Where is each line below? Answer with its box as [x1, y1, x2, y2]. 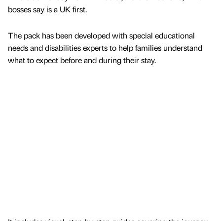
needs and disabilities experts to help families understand [8, 42, 202, 53]
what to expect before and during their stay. [8, 55, 156, 66]
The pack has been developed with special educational [8, 30, 195, 41]
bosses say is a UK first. [8, 4, 87, 15]
